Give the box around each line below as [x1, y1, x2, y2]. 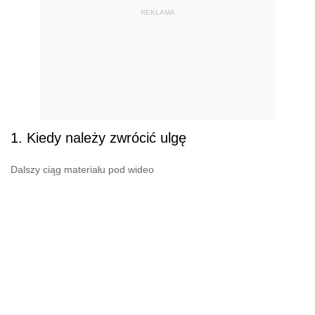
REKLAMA [140, 8, 175, 17]
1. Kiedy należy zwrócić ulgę [11, 129, 186, 146]
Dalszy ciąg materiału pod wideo [11, 163, 154, 175]
